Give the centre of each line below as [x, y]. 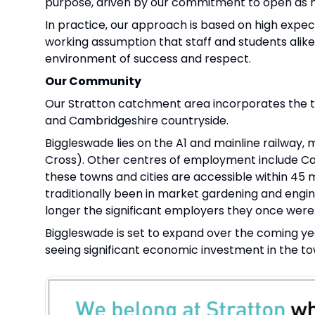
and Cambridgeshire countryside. [137, 120]
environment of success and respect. [148, 58]
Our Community [93, 81]
